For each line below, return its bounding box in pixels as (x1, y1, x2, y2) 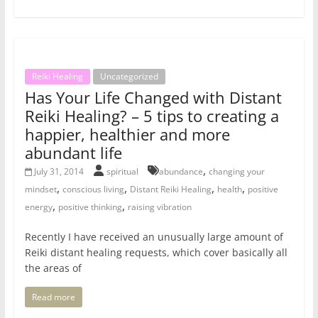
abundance (159, 165, 204, 178)
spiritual (106, 165, 141, 178)
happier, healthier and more (24, 124, 230, 146)
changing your (209, 165, 265, 178)
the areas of (24, 261, 82, 275)
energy (24, 201, 53, 214)
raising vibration (127, 201, 192, 214)
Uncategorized (99, 70, 158, 83)
